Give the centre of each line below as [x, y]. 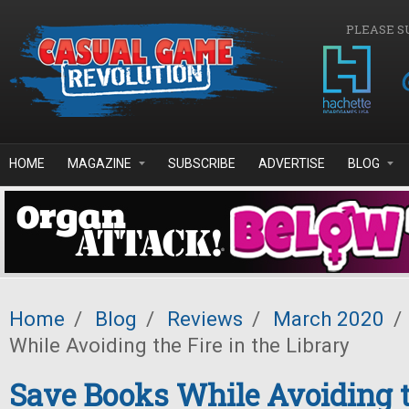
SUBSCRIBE [202, 163]
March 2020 [329, 319]
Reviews [205, 319]
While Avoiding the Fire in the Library [179, 345]
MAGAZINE [100, 163]
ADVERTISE [292, 163]
